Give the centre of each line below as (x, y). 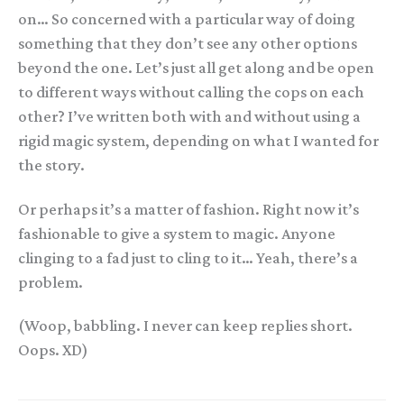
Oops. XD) (53, 350)
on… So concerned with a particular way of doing (187, 18)
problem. (50, 282)
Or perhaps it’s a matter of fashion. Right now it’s (188, 209)
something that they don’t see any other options (188, 43)
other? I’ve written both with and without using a (189, 116)
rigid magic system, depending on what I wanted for (198, 140)
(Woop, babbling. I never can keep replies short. (185, 326)
